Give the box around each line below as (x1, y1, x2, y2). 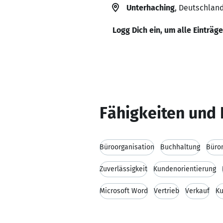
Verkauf (185, 187, 210, 195)
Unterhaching (126, 3, 175, 12)
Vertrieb (154, 187, 179, 195)
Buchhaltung (160, 143, 200, 151)
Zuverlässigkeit (100, 165, 147, 173)
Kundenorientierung (153, 165, 216, 173)
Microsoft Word (100, 187, 148, 195)
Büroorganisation (100, 143, 154, 151)
